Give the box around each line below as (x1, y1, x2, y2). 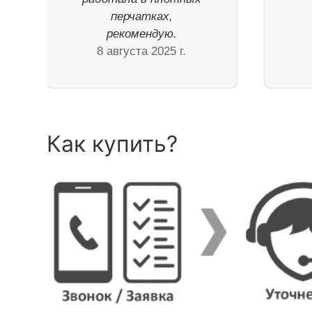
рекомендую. (106, 27, 177, 41)
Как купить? (47, 130, 178, 158)
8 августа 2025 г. (97, 45, 187, 58)
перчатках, (110, 10, 173, 24)
